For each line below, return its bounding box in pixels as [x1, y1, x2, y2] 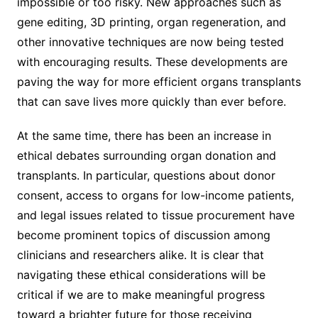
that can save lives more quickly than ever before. [16, 94, 286, 109]
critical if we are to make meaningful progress [16, 287, 265, 302]
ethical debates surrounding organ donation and [16, 148, 276, 163]
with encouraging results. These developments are [16, 54, 287, 69]
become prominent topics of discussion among [16, 227, 270, 242]
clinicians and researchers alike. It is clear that [16, 247, 264, 262]
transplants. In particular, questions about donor [16, 168, 275, 182]
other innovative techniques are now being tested [16, 34, 284, 49]
